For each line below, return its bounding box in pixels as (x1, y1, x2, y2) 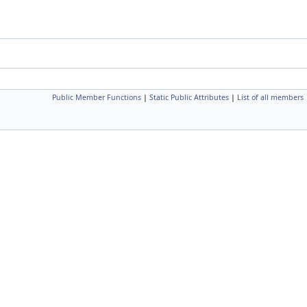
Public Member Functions (52, 93, 141, 102)
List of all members (237, 93, 304, 102)
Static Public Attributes (149, 93, 229, 102)
